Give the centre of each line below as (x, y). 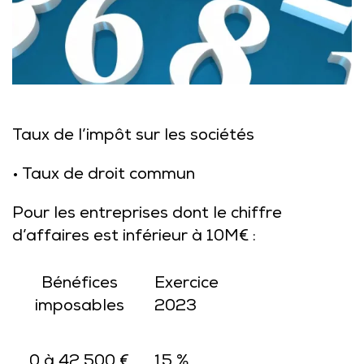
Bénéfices (79, 284)
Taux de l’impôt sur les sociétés (133, 136)
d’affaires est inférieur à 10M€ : (134, 237)
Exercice (186, 284)
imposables (79, 307)
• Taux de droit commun (104, 175)
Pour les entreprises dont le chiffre (147, 214)
